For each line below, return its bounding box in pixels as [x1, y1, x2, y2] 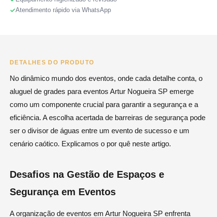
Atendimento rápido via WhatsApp [15, 6, 111, 14]
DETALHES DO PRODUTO [10, 60, 94, 66]
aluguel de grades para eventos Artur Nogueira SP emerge [10, 87, 194, 96]
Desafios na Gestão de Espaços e [10, 169, 164, 180]
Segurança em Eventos [10, 186, 116, 198]
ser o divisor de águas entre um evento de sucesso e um [10, 126, 189, 135]
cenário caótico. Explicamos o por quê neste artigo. [10, 139, 171, 148]
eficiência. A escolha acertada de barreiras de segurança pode [10, 113, 205, 122]
